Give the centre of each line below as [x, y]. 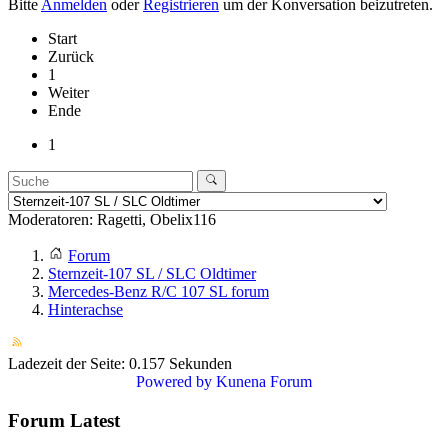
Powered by [174, 382]
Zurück [71, 56]
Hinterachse [85, 310]
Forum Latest [64, 420]
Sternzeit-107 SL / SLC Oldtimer [152, 274]
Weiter [68, 92]
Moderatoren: [52, 220]
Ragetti [119, 220]
